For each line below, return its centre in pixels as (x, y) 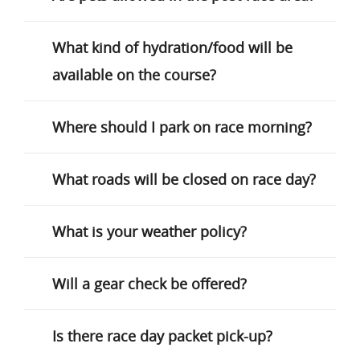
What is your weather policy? (149, 231)
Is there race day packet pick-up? (162, 336)
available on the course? (134, 75)
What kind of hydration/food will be (172, 47)
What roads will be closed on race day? (184, 179)
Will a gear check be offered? (149, 284)
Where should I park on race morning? (182, 127)
